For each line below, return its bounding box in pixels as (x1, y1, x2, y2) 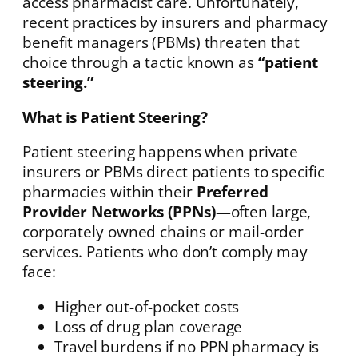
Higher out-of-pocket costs (54, 296, 240, 316)
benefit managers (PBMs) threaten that (22, 32, 300, 53)
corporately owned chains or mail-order (22, 221, 304, 242)
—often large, (215, 201, 312, 222)
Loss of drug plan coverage (54, 316, 243, 336)
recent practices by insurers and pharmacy (22, 12, 328, 33)
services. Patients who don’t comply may (22, 241, 308, 262)
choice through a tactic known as (22, 52, 258, 73)
